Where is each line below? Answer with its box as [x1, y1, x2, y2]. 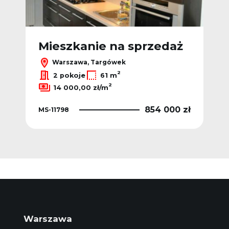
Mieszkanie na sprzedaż [38, 39, 183, 54]
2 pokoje [53, 71, 85, 79]
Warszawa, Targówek [51, 58, 126, 66]
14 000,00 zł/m [53, 83, 108, 91]
